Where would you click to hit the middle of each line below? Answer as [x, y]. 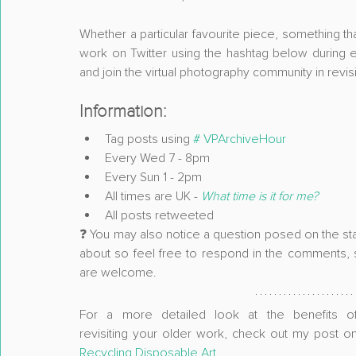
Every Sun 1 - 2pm [153, 177]
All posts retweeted [159, 215]
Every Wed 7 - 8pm [157, 158]
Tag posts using [149, 139]
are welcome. [118, 273]
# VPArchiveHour [240, 139]
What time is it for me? [259, 196]
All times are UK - [153, 196]
